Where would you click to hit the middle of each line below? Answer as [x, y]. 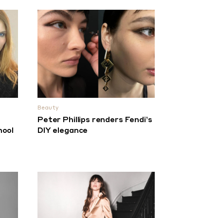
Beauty [48, 108]
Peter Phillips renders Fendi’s [95, 120]
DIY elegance [63, 131]
